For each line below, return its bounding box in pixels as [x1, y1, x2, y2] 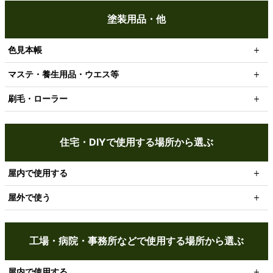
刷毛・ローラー [8, 93, 68, 104]
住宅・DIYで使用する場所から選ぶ [60, 135, 213, 148]
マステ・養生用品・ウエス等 [8, 68, 119, 79]
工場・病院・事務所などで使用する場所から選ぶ [29, 234, 244, 247]
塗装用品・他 [107, 12, 166, 25]
